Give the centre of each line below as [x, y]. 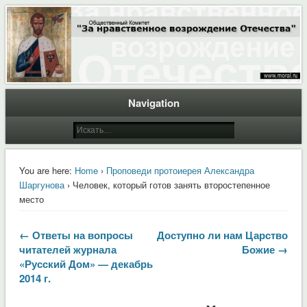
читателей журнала [67, 249]
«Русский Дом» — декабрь [86, 263]
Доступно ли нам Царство [223, 235]
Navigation [153, 102]
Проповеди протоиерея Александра [180, 170]
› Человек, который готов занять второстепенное [167, 184]
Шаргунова [41, 184]
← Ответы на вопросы [76, 235]
